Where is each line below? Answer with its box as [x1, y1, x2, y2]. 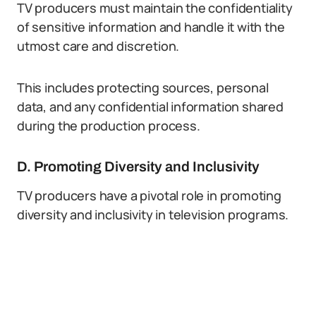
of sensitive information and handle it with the [17, 18, 285, 35]
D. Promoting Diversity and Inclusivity [17, 159, 260, 174]
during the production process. [17, 117, 200, 134]
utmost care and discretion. [17, 37, 180, 54]
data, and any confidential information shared [17, 98, 284, 115]
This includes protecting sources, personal [17, 79, 269, 96]
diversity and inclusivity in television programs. [17, 206, 289, 223]
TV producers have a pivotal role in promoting [17, 187, 281, 204]
